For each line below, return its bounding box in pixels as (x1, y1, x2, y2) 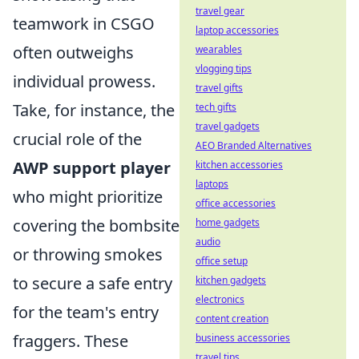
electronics (196, 292, 244, 306)
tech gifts (196, 100, 236, 114)
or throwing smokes (13, 244, 163, 265)
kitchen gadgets (196, 273, 266, 287)
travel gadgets (196, 119, 260, 133)
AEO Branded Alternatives (196, 139, 312, 152)
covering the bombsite (13, 215, 179, 236)
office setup (196, 254, 248, 268)
